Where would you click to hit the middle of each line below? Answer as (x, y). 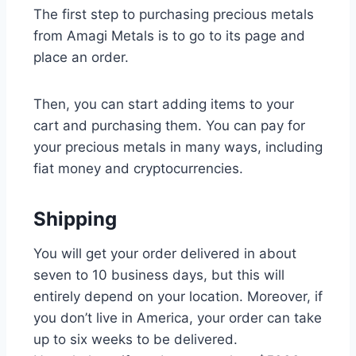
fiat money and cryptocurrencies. (140, 169)
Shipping (75, 219)
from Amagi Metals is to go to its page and (169, 36)
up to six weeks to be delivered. (135, 340)
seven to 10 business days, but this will (159, 275)
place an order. (83, 58)
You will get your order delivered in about (165, 254)
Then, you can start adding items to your (164, 104)
